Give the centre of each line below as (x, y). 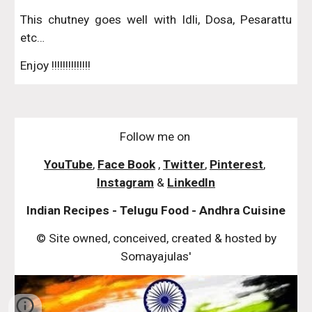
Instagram (125, 182)
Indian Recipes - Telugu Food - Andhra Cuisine (156, 210)
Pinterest (236, 164)
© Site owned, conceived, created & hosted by (156, 238)
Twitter (184, 164)
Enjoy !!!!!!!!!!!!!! (56, 65)
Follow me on (156, 136)
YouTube (68, 164)
